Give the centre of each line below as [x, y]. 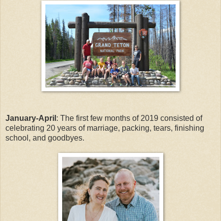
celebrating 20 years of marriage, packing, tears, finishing [105, 128]
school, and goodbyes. [46, 138]
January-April [31, 118]
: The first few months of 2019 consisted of [129, 118]
